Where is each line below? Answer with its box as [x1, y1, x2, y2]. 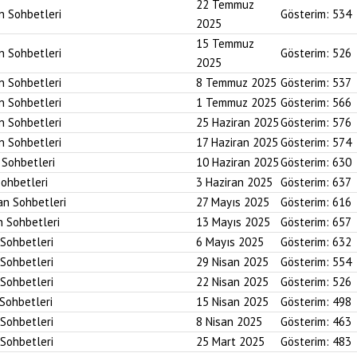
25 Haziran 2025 [196, 115, 279, 130]
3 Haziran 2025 [196, 175, 273, 190]
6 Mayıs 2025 [196, 234, 264, 249]
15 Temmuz [196, 36, 254, 51]
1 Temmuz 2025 [196, 95, 277, 110]
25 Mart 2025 [196, 334, 265, 349]
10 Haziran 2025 [196, 155, 279, 170]
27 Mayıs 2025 [196, 194, 269, 210]
